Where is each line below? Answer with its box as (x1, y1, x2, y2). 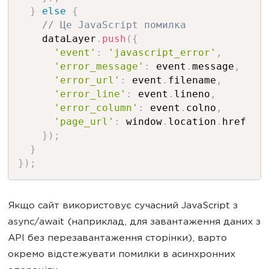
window (119, 116, 162, 127)
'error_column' (53, 102, 138, 113)
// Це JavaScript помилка (41, 19, 186, 31)
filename (168, 74, 216, 86)
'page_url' (53, 116, 114, 127)
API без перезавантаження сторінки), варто (8, 234, 227, 244)
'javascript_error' (107, 47, 216, 58)
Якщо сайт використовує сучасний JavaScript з (8, 201, 238, 211)
